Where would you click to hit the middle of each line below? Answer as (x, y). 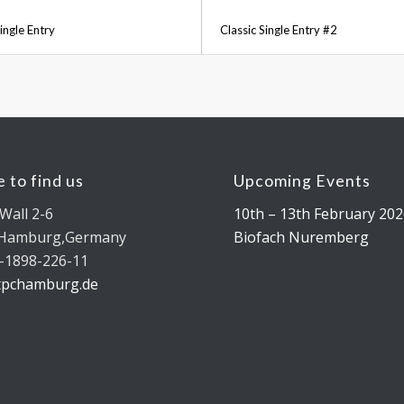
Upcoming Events (303, 181)
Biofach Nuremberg (302, 237)
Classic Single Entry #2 (278, 30)
